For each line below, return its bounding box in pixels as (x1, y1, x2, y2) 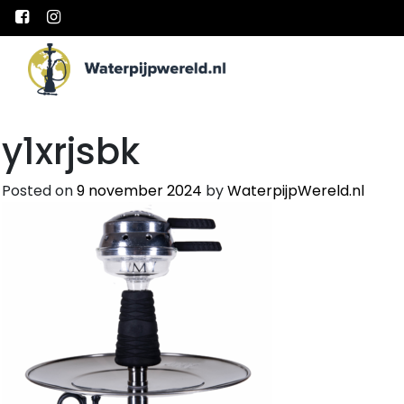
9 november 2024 (77, 179, 202, 201)
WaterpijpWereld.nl (227, 179, 364, 201)
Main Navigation (14, 64, 247, 106)
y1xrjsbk (2, 125, 140, 177)
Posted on (2, 179, 77, 201)
